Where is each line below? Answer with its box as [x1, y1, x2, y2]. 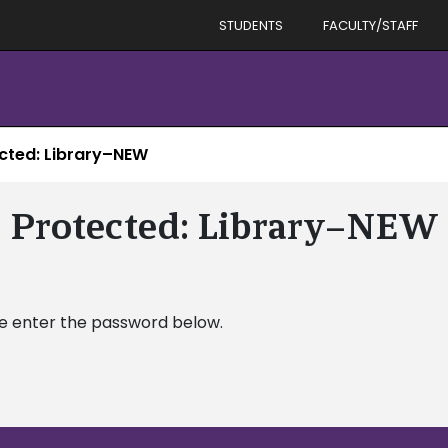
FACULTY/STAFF [323, 15, 418, 35]
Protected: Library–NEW [9, 202, 439, 249]
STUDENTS [219, 15, 283, 35]
